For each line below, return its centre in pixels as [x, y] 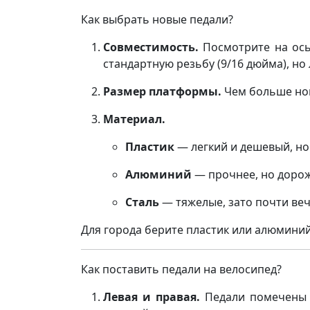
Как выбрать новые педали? [157, 19]
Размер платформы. [162, 91]
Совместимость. [151, 47]
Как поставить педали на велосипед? [181, 269]
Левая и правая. [152, 297]
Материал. [134, 119]
